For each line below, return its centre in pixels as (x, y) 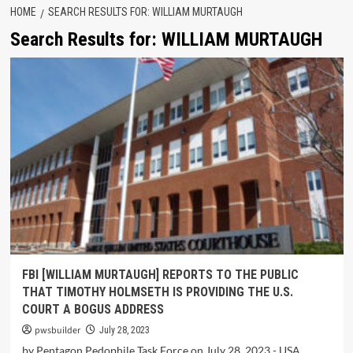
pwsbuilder (57, 331)
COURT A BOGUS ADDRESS (93, 309)
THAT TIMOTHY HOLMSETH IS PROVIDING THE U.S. (157, 292)
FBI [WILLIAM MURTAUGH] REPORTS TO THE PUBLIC (160, 275)
